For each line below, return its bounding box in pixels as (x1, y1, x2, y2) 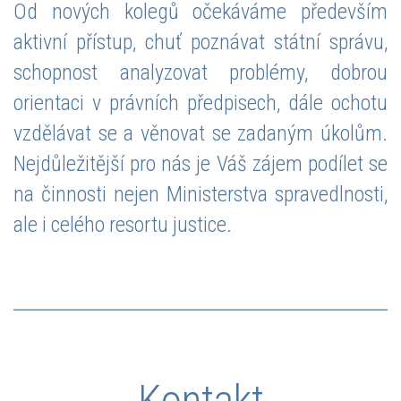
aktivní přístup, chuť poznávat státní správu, (13, 29, 388, 55)
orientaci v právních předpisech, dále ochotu (13, 90, 388, 115)
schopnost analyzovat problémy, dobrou (13, 59, 388, 85)
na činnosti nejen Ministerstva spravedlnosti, (13, 181, 388, 207)
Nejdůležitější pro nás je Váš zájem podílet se (13, 150, 388, 176)
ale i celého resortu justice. (13, 211, 232, 237)
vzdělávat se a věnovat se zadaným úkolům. (13, 120, 388, 146)
